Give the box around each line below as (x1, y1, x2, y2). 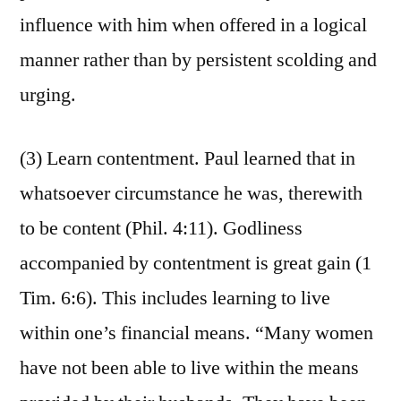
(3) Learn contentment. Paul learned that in (20, 146, 355, 172)
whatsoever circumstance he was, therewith (20, 181, 363, 207)
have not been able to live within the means (20, 355, 359, 381)
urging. (20, 82, 76, 108)
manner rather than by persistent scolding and (20, 47, 377, 73)
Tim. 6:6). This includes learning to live (20, 286, 330, 311)
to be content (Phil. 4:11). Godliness (20, 216, 303, 242)
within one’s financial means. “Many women (20, 320, 373, 346)
